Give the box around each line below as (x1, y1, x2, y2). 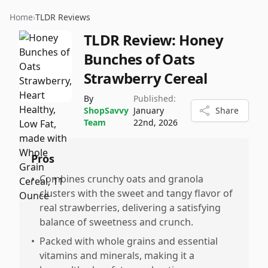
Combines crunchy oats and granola (39, 172, 203, 185)
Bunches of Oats (84, 49, 194, 69)
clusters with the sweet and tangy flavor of (39, 187, 233, 200)
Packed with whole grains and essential (39, 234, 218, 248)
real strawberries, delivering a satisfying (39, 201, 221, 214)
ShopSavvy (84, 105, 129, 116)
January (133, 105, 164, 116)
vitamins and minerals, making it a (39, 249, 194, 262)
